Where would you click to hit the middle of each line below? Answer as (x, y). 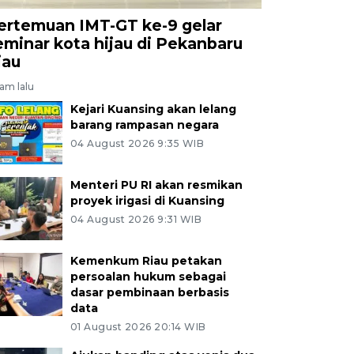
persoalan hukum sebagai (148, 277)
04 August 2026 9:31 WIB (136, 220)
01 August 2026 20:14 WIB (138, 327)
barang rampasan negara (144, 125)
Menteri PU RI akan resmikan (156, 185)
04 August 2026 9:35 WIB (137, 144)
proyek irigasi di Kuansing (147, 201)
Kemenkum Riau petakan (146, 261)
